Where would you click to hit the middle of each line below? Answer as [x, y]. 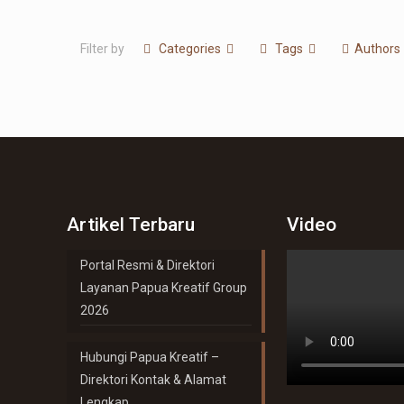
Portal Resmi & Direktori [148, 265]
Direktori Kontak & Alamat [154, 380]
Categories [189, 49]
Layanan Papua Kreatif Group [164, 288]
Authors [378, 49]
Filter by [103, 49]
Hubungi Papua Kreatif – [150, 357]
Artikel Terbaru [131, 225]
